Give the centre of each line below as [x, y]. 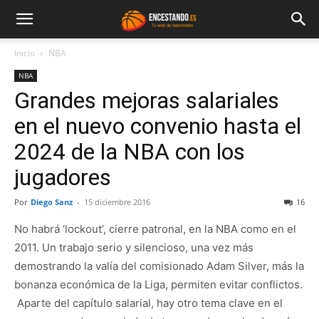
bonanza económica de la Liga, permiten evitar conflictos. [158, 284]
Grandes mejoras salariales [147, 100]
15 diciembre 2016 [117, 202]
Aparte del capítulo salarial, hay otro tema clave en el [148, 303]
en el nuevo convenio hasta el [158, 126]
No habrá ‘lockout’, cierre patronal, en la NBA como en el [155, 229]
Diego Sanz [52, 202]
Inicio [25, 53]
